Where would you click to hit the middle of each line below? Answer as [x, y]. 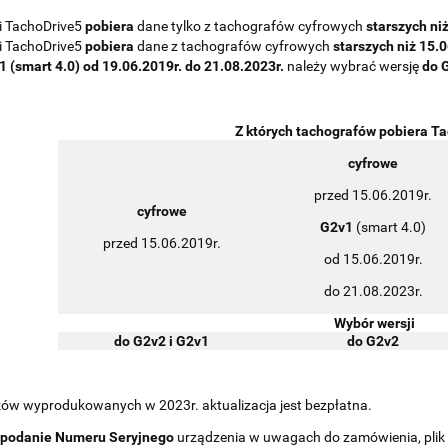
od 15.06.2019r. [373, 258]
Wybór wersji [374, 322]
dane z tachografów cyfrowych [233, 45]
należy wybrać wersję [353, 65]
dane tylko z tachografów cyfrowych [250, 25]
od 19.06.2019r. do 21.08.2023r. [183, 65]
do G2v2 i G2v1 [161, 340]
